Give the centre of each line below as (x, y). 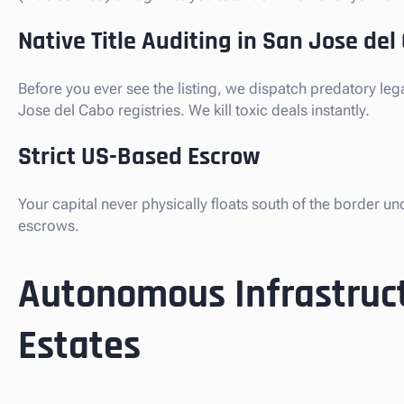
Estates (79, 346)
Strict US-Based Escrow (139, 157)
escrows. (49, 226)
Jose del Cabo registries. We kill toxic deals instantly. (194, 110)
